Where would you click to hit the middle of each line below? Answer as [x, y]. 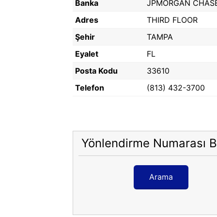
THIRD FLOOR [172, 20]
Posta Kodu [96, 71]
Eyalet [87, 54]
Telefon [90, 88]
